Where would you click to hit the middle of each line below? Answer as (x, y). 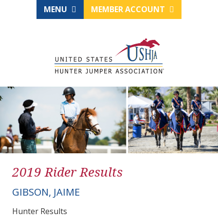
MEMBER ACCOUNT (129, 9)
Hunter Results (40, 211)
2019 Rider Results (67, 172)
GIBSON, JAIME (46, 192)
